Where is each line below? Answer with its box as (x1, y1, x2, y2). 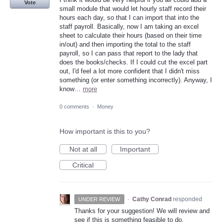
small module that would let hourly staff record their (59, 5, 206, 13)
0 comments (59, 103, 89, 110)
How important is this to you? (59, 127, 150, 135)
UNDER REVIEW (78, 196, 120, 202)
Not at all (69, 145, 97, 153)
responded (172, 195, 202, 203)
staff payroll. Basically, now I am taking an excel (59, 23, 199, 31)
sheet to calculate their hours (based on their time (59, 32, 202, 40)
